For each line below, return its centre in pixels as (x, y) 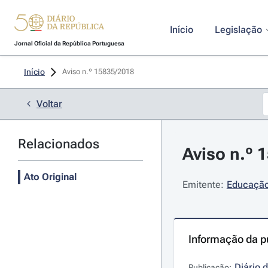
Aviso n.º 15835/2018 (99, 71)
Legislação (238, 30)
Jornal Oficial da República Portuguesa (69, 43)
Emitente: (203, 185)
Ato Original (50, 177)
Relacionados (59, 144)
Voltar (49, 104)
